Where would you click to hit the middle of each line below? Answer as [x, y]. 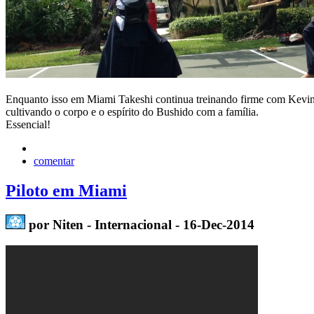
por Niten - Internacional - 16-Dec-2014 [140, 224]
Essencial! [28, 124]
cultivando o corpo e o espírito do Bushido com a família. [132, 111]
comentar [54, 161]
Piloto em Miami [66, 190]
